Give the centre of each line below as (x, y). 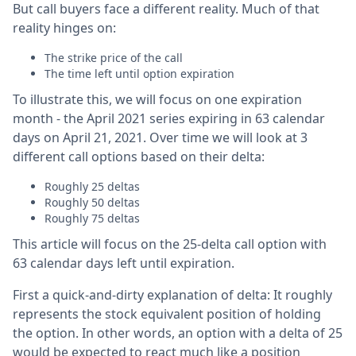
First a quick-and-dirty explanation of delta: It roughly (172, 295)
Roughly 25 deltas (92, 187)
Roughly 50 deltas (92, 203)
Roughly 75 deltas (92, 219)
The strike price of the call (115, 58)
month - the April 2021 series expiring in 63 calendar (169, 119)
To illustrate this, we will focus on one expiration (157, 100)
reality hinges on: (64, 28)
